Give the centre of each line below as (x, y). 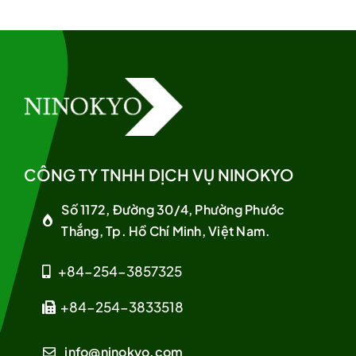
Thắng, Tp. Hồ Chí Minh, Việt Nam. (166, 231)
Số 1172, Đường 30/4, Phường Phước (173, 210)
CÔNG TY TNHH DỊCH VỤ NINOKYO (159, 175)
